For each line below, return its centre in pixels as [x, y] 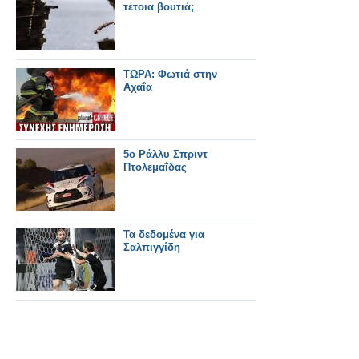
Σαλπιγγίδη [152, 247]
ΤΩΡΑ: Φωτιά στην [170, 74]
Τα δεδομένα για [164, 234]
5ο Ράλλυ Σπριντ [165, 154]
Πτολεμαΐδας [155, 167]
